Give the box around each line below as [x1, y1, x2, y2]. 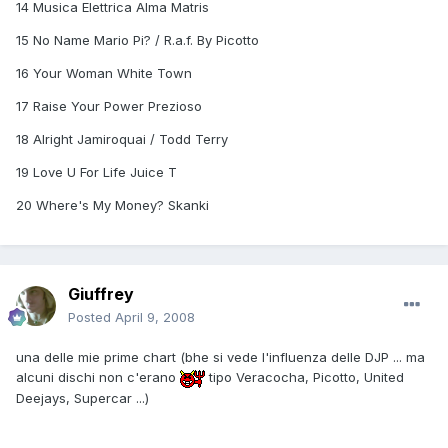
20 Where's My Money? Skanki [16, 197, 209, 214]
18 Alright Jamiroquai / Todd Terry [16, 131, 228, 148]
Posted [68, 309, 115, 326]
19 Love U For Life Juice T [16, 164, 177, 181]
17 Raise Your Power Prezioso [16, 98, 202, 115]
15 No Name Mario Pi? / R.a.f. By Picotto [16, 32, 259, 49]
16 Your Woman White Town [16, 65, 192, 82]
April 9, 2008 [115, 309, 195, 326]
